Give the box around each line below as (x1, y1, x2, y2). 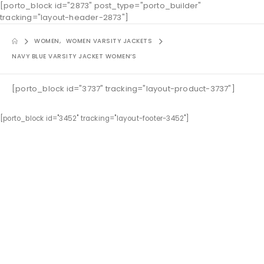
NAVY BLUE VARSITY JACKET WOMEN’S (12, 52, 136, 61)
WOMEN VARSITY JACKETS (65, 37, 152, 45)
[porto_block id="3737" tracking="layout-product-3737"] (12, 83, 235, 94)
